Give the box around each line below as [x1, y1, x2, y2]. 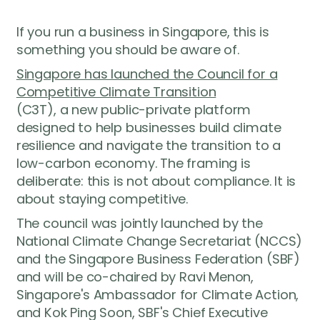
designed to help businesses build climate [16, 119, 281, 137]
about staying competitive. [16, 190, 191, 209]
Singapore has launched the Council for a [16, 65, 278, 84]
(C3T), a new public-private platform [16, 101, 251, 119]
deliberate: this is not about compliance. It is [16, 172, 296, 191]
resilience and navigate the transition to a [16, 136, 281, 155]
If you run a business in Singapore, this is [16, 22, 269, 41]
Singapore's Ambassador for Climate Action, [16, 286, 299, 304]
